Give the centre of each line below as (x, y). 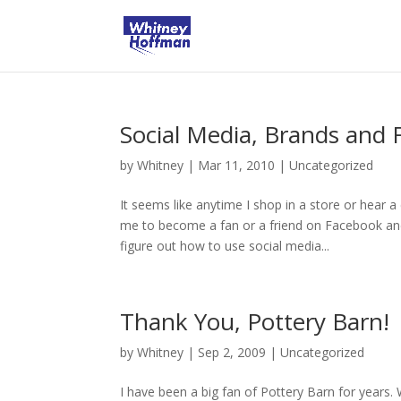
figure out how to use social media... (225, 246)
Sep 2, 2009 (232, 352)
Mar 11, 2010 (237, 165)
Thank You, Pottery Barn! (255, 321)
